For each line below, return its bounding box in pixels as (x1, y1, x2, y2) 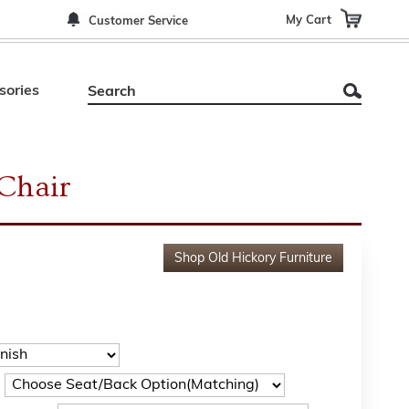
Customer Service (89, 16, 188, 27)
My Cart (286, 14, 331, 26)
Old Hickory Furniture (208, 252, 332, 266)
